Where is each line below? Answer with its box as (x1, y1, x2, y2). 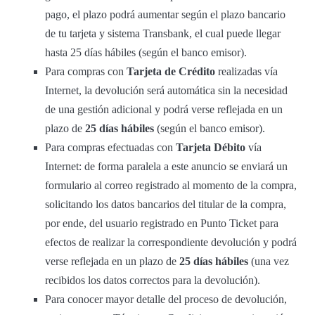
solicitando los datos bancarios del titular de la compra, (45, 198, 286, 211)
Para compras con (45, 65, 127, 78)
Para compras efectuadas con (45, 141, 176, 154)
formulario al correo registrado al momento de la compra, (45, 179, 297, 192)
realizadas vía (215, 65, 278, 78)
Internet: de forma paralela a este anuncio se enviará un (45, 160, 288, 173)
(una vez (248, 255, 289, 268)
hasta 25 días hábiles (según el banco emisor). (45, 46, 247, 59)
